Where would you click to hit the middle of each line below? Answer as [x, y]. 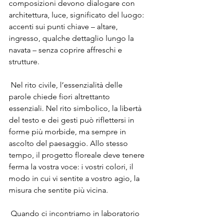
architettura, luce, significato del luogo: [77, 15]
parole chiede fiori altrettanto [60, 97]
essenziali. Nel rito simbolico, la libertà [76, 108]
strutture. [24, 62]
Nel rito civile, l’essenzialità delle [67, 85]
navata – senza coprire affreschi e [66, 50]
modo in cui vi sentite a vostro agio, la [75, 178]
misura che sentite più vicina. [58, 190]
